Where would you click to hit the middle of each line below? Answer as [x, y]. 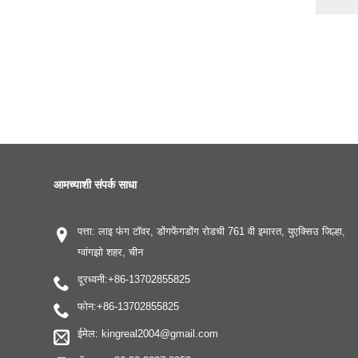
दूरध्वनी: [93, 280]
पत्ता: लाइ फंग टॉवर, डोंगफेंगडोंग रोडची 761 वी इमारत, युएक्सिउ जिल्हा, [212, 232]
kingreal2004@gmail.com [160, 334]
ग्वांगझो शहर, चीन [111, 253]
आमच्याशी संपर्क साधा [95, 185]
